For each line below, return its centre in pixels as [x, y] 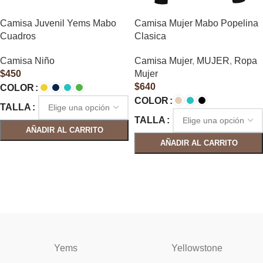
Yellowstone [197, 248]
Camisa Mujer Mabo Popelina [196, 23]
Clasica [150, 36]
